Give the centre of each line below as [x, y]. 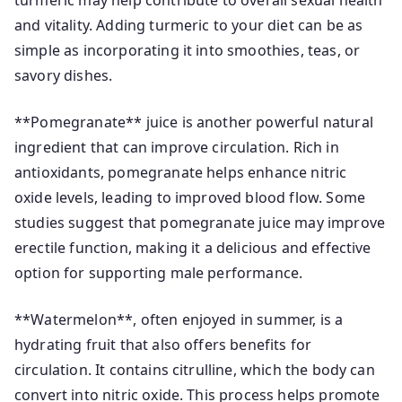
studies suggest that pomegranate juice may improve [200, 223]
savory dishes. [64, 75]
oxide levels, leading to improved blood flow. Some [190, 197]
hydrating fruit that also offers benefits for [163, 345]
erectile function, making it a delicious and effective [193, 248]
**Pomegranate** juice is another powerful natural [194, 122]
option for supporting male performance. [159, 273]
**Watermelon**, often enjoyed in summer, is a [179, 319]
